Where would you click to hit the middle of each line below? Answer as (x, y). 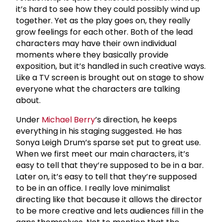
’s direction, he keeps (136, 119)
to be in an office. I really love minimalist (93, 188)
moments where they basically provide (92, 55)
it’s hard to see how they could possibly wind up (108, 9)
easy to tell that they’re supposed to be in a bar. (110, 165)
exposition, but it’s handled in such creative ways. (111, 66)
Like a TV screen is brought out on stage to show (110, 77)
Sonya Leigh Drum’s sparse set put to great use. (108, 142)
